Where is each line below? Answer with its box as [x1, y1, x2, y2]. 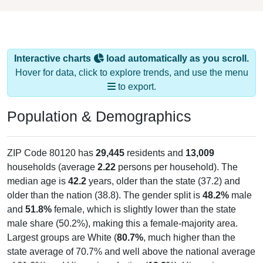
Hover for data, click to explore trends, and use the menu [15, 56, 248, 66]
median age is [7, 164, 68, 175]
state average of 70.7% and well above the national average [7, 235, 255, 245]
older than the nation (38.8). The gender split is [7, 178, 203, 189]
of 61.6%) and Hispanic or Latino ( [7, 249, 148, 259]
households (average [7, 150, 97, 161]
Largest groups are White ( [7, 221, 117, 231]
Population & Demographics [7, 96, 191, 113]
